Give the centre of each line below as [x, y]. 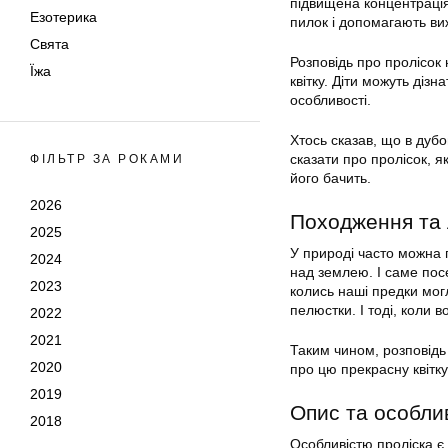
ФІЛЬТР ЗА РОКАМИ [107, 159]
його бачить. [330, 178]
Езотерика [63, 17]
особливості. [330, 100]
